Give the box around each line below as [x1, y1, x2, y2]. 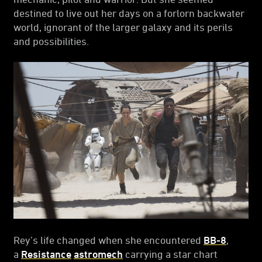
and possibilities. [13, 35, 89, 47]
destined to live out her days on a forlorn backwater [13, 6, 244, 19]
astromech [74, 247, 123, 260]
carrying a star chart [123, 247, 218, 260]
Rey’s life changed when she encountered [13, 233, 204, 246]
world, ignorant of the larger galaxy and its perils [13, 20, 233, 33]
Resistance [21, 247, 71, 260]
